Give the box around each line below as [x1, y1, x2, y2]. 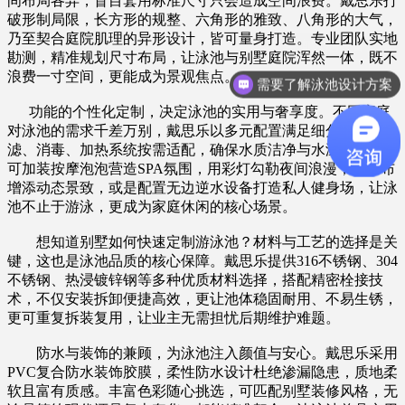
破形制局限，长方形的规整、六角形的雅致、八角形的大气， [7, 11, 398, 27]
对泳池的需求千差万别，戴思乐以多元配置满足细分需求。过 [7, 122, 398, 138]
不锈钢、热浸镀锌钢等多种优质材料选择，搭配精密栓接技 [7, 271, 383, 287]
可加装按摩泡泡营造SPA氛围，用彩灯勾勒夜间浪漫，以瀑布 [7, 160, 395, 176]
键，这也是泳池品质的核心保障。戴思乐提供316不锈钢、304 [7, 252, 398, 268]
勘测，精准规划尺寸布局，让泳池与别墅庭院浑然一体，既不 [7, 49, 398, 65]
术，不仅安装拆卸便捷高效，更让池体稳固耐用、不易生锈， [7, 290, 398, 306]
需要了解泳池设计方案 [257, 76, 393, 92]
